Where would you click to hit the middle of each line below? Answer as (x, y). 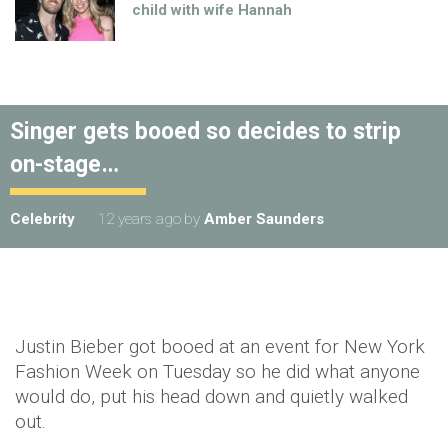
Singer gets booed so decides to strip (205, 131)
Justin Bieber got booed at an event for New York (220, 346)
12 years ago (139, 219)
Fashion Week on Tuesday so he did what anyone (217, 371)
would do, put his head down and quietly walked (211, 396)
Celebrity (42, 219)
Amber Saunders (264, 219)
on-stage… (64, 164)
